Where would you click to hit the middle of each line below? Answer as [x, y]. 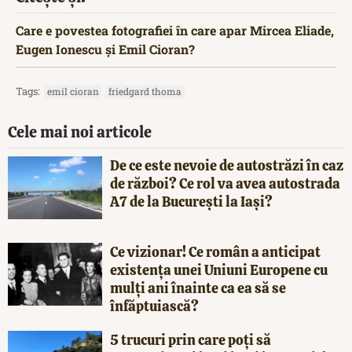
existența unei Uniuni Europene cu [219, 270]
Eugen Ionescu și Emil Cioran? [105, 49]
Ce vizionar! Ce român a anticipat [215, 252]
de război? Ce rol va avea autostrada [225, 184]
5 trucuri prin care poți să [191, 340]
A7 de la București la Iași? [191, 202]
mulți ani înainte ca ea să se [198, 288]
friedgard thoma [145, 92]
